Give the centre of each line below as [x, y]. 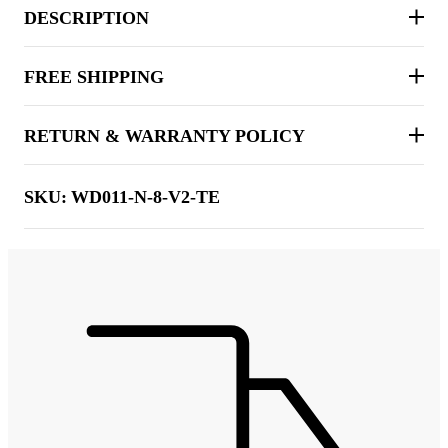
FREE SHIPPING [94, 76]
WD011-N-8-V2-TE [145, 196]
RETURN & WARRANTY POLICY [164, 135]
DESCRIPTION [86, 17]
